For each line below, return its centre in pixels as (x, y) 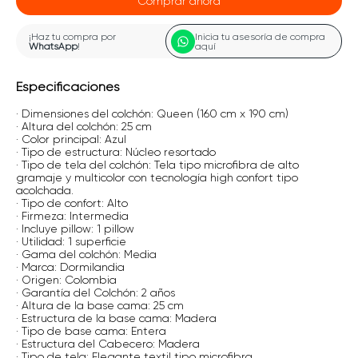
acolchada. (45, 190)
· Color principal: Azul (71, 139)
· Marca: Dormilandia (70, 267)
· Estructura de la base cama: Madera (116, 318)
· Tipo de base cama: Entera (91, 330)
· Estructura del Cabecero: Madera (108, 343)
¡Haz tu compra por (72, 36)
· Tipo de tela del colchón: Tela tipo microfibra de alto (157, 164)
